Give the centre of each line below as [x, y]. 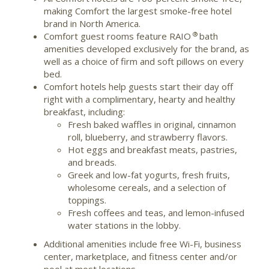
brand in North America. [93, 24]
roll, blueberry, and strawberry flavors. [148, 137]
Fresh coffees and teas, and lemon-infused [156, 213]
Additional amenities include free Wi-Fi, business [143, 244]
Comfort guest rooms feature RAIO [117, 36]
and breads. [92, 162]
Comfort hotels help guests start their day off [138, 87]
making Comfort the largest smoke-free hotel [138, 11]
